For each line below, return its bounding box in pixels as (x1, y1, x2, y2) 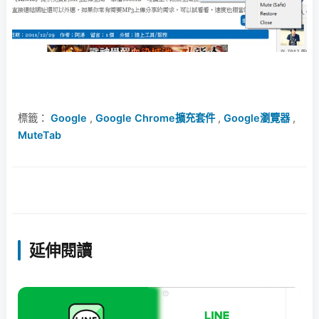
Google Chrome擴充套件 (95, 111, 215, 124)
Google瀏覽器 (224, 111, 290, 124)
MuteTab (18, 128, 61, 141)
